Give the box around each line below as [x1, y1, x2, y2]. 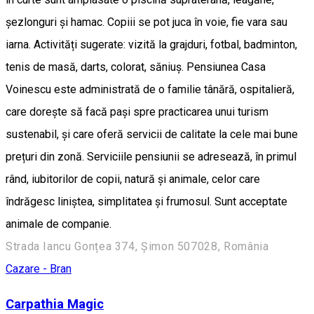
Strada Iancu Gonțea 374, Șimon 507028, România [6, 239, 269, 253]
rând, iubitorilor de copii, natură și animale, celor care [6, 172, 260, 186]
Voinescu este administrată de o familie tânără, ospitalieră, [6, 82, 294, 96]
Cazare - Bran [6, 261, 71, 275]
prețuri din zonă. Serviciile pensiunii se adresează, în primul [6, 149, 296, 163]
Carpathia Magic [6, 296, 104, 313]
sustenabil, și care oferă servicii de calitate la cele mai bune [6, 127, 298, 141]
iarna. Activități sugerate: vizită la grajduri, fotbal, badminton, [6, 37, 297, 51]
